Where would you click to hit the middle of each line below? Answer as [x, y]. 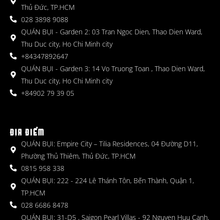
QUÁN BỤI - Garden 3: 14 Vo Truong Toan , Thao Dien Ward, [113, 68]
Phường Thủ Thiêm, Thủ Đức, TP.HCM [78, 156]
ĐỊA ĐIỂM [27, 133]
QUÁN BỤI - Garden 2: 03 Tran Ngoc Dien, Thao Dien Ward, [111, 31]
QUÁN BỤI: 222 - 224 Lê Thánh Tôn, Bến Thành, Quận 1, [107, 180]
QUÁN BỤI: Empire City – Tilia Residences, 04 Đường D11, [109, 143]
